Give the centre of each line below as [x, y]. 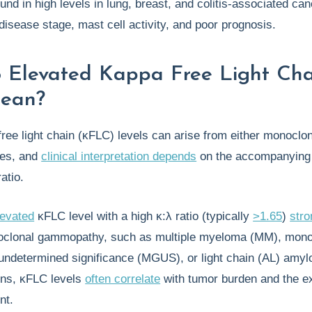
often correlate [123, 279]
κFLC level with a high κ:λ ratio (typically [144, 216]
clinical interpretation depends [119, 156]
